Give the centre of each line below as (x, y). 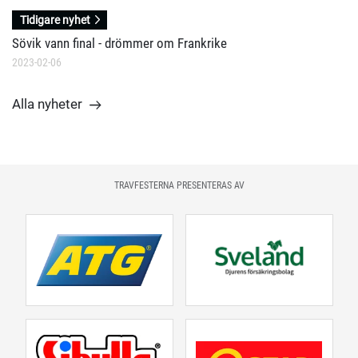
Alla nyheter (47, 103)
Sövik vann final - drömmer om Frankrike (119, 43)
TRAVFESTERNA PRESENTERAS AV (179, 185)
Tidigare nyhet (55, 20)
